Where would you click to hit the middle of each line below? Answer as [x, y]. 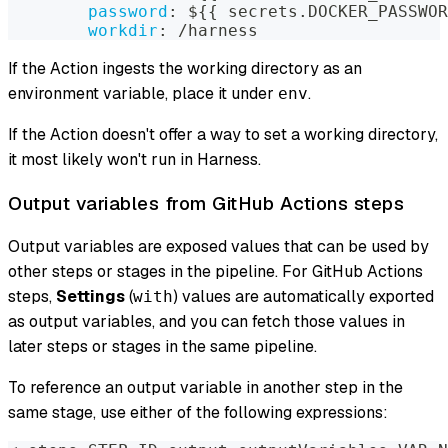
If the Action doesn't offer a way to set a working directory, [223, 134]
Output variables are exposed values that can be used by [218, 247]
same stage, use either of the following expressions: [198, 413]
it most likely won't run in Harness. [134, 159]
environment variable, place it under [143, 93]
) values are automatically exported [303, 297]
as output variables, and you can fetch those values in [206, 322]
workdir [123, 30]
